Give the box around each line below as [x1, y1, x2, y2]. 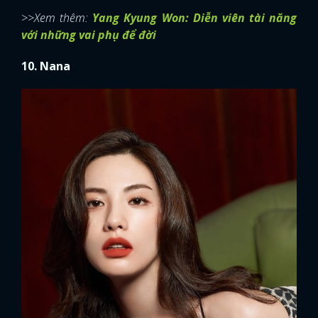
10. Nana [21, 58, 70, 75]
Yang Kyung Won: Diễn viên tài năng [92, 10, 297, 26]
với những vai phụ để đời [21, 27, 156, 43]
